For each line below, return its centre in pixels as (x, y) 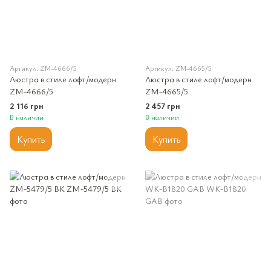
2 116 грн (27, 106)
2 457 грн (163, 106)
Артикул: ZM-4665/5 (178, 68)
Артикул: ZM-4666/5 (43, 68)
